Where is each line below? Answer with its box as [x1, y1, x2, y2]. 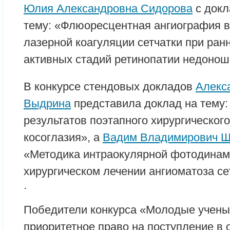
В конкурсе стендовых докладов [24, 80, 196, 93]
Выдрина [24, 97, 71, 110]
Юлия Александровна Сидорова [24, 2, 193, 15]
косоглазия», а [24, 130, 103, 144]
